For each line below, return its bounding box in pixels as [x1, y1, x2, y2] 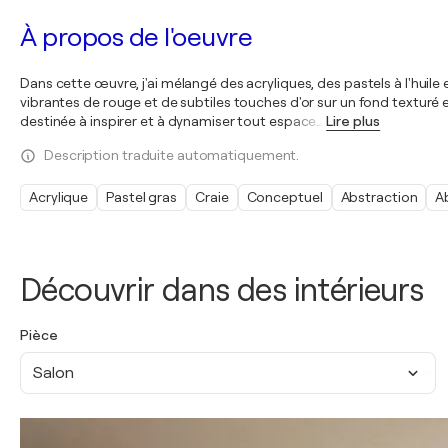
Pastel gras [106, 189, 178, 205]
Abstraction [340, 189, 418, 205]
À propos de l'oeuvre [20, 23, 252, 52]
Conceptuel [246, 189, 323, 205]
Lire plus [326, 113, 381, 129]
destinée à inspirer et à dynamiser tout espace [20, 113, 317, 129]
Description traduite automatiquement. [44, 147, 300, 163]
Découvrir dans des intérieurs [20, 272, 424, 309]
